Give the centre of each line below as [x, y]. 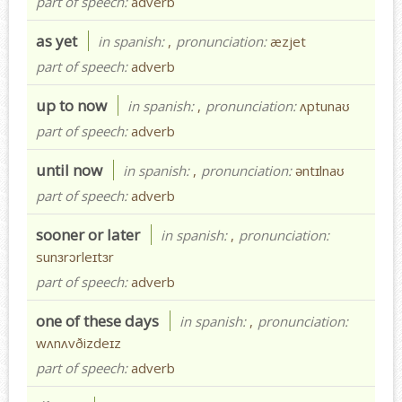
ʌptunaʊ [325, 105]
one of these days [97, 320]
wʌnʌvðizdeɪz [79, 342]
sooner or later [88, 234]
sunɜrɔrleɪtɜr [75, 256]
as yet [57, 40]
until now [69, 170]
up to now [71, 105]
